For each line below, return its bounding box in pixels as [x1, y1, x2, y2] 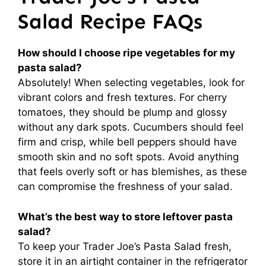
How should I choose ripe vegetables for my [18, 47, 235, 59]
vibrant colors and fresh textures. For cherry [18, 91, 227, 103]
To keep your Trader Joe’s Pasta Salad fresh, [18, 240, 232, 252]
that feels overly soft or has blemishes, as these [18, 166, 247, 178]
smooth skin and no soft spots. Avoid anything [18, 151, 239, 163]
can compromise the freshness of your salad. [18, 180, 233, 192]
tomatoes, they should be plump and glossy [18, 106, 227, 118]
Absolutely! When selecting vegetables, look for [18, 77, 245, 88]
